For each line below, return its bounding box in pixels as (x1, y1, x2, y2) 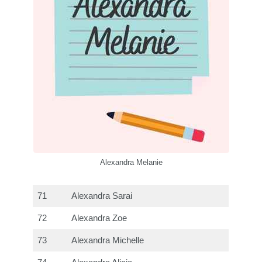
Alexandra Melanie (99, 158, 163, 167)
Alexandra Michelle (71, 236, 144, 246)
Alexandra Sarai (71, 191, 133, 201)
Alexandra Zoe (71, 213, 127, 223)
